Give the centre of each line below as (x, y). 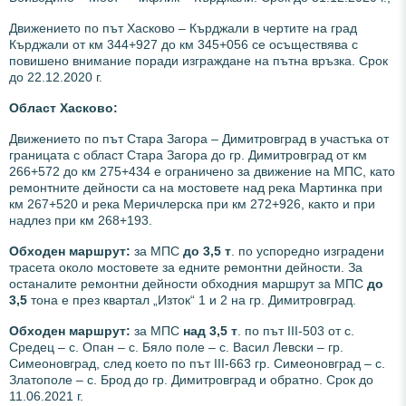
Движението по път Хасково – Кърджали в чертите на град (183, 28)
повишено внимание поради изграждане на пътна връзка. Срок (198, 60)
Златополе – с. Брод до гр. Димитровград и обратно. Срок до (191, 379)
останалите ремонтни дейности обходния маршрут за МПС (188, 283)
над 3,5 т (210, 330)
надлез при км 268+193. (81, 220)
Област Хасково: (63, 107)
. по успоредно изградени (308, 251)
